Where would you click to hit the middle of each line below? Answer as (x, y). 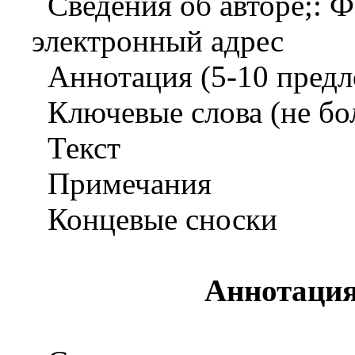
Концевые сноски (162, 219)
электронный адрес (158, 41)
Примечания (130, 184)
